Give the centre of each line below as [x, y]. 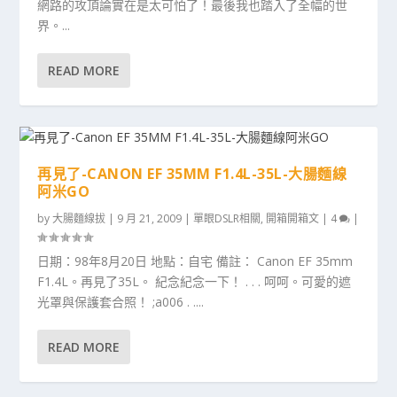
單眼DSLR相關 [227, 218]
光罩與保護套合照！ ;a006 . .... [121, 302]
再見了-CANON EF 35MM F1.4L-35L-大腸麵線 [192, 174]
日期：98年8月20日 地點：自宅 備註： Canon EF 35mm [195, 261]
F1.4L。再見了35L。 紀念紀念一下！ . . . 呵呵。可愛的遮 [195, 281]
